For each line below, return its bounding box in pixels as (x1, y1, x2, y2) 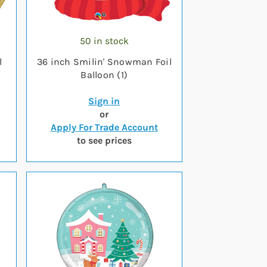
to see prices (76, 135, 132, 146)
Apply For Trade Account (50, 122, 158, 133)
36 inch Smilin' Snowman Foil (36, 56, 172, 67)
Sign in (88, 95, 120, 107)
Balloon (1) (80, 69, 128, 80)
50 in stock (79, 35, 129, 46)
